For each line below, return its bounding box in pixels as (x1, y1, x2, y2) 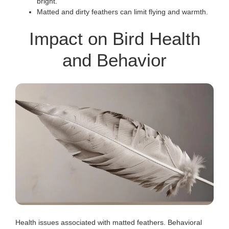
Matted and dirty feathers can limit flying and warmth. (37, 8, 208, 16)
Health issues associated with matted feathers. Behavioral (15, 218, 202, 226)
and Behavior (62, 50, 167, 71)
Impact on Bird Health (29, 29, 200, 49)
